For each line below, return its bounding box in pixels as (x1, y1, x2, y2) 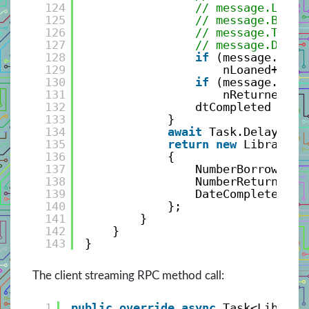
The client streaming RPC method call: (32, 270, 224, 282)
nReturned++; (222, 87, 306, 101)
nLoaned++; (222, 62, 292, 77)
